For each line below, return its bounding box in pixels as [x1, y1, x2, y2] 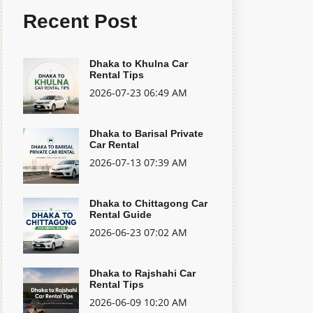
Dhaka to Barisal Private [89, 128, 203, 139]
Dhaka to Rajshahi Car [89, 268, 196, 279]
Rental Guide [89, 209, 152, 220]
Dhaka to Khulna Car [89, 58, 188, 69]
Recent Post [23, 10, 137, 32]
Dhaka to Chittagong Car [89, 198, 208, 209]
